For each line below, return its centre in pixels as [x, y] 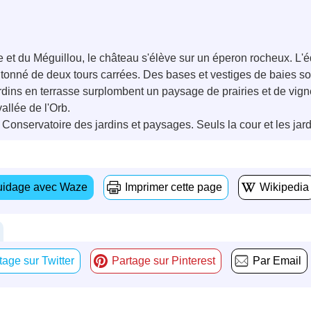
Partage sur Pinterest [163, 260]
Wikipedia [284, 187]
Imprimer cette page [174, 187]
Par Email [277, 260]
